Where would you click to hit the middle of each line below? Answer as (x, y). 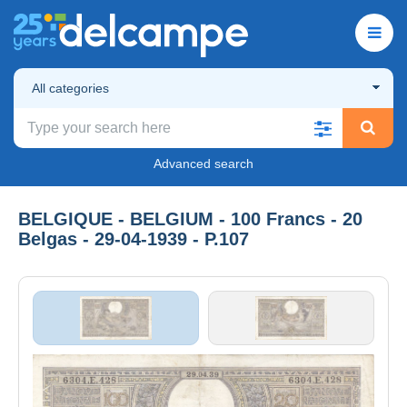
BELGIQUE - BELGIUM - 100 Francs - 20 (190, 218)
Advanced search (203, 163)
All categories (70, 88)
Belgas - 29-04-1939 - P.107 (134, 238)
